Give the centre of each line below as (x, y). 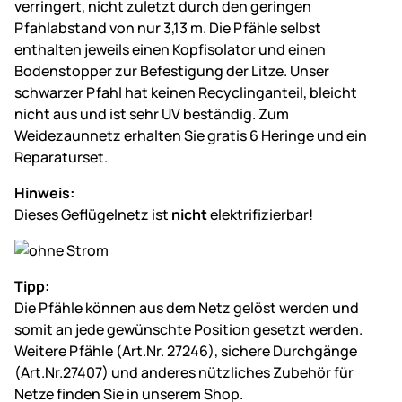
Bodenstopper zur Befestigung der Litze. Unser (172, 70)
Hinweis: (44, 192)
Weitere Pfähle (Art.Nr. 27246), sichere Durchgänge (186, 350)
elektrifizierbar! (262, 214)
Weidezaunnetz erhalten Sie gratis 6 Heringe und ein (191, 135)
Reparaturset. (61, 157)
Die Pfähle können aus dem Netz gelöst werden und (187, 307)
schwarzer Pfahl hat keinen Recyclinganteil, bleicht (186, 92)
